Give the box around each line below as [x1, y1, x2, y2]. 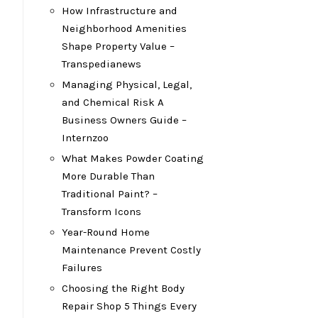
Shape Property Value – [62, 40, 175, 53]
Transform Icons [62, 205, 141, 218]
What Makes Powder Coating [62, 152, 204, 165]
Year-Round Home [62, 226, 150, 238]
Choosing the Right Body [62, 282, 185, 295]
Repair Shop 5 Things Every [62, 300, 197, 312]
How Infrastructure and [62, 4, 177, 17]
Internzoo [62, 131, 109, 144]
